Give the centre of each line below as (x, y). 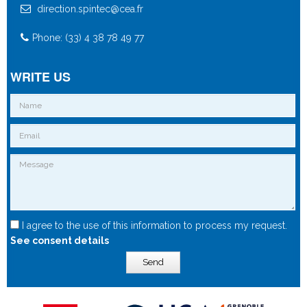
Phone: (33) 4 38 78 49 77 (88, 37)
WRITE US (40, 77)
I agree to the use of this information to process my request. (153, 225)
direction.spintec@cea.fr (89, 9)
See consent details (60, 241)
